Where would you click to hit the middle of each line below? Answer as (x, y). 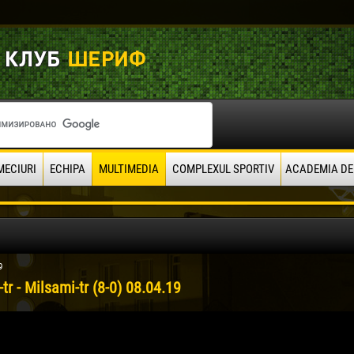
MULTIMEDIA (128, 169)
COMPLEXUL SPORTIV (223, 169)
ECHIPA (67, 169)
